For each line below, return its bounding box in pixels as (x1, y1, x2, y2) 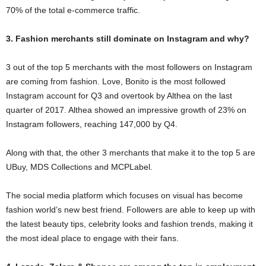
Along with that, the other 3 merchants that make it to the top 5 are (6, 147, 255, 157)
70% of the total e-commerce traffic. (6, 5, 140, 15)
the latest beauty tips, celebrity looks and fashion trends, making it (6, 218, 253, 229)
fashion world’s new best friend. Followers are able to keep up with (6, 204, 255, 214)
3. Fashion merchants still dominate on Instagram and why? (6, 33, 249, 43)
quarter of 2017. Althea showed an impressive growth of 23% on (6, 104, 246, 115)
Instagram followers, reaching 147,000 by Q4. (6, 119, 178, 129)
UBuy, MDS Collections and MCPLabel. (6, 161, 153, 172)
